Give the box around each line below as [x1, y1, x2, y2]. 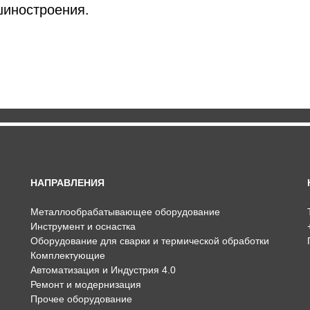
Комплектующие [30, 250, 105, 261]
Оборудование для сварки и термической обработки [30, 235, 269, 246]
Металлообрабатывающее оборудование [30, 206, 220, 217]
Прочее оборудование [30, 293, 132, 304]
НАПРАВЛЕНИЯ [30, 177, 104, 188]
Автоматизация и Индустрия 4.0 [30, 264, 176, 275]
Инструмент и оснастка [30, 221, 136, 232]
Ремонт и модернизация [30, 279, 141, 290]
